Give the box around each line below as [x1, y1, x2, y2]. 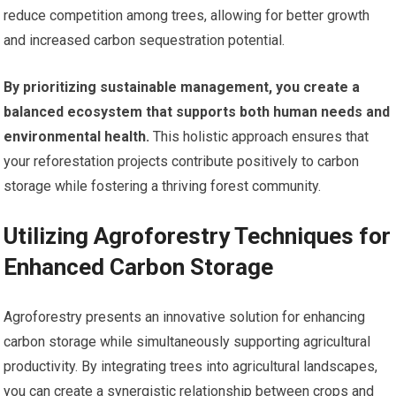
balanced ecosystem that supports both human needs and [4, 103, 391, 121]
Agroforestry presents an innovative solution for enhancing [4, 308, 366, 326]
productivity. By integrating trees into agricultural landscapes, [4, 358, 378, 376]
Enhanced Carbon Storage [4, 254, 274, 281]
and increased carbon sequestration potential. [4, 32, 286, 49]
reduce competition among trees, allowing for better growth [4, 7, 370, 25]
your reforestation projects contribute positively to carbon [4, 153, 360, 171]
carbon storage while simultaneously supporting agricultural [4, 333, 371, 351]
